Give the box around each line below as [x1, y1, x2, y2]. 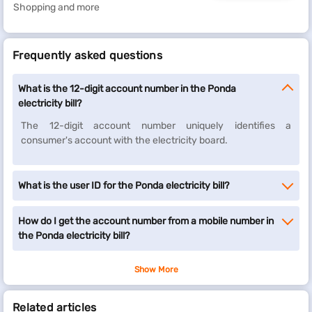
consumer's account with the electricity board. [21, 134, 228, 146]
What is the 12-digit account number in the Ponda [18, 83, 236, 95]
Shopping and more [13, 1, 100, 13]
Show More [134, 265, 178, 274]
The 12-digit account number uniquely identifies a [21, 120, 291, 132]
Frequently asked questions [13, 49, 163, 62]
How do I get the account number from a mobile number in [18, 215, 274, 227]
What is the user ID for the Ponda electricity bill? [18, 180, 229, 192]
